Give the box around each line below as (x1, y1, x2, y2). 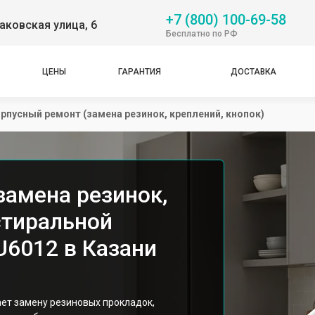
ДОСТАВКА (231, 66, 276, 77)
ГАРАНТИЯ (118, 66, 161, 77)
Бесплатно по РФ (166, 28, 238, 39)
